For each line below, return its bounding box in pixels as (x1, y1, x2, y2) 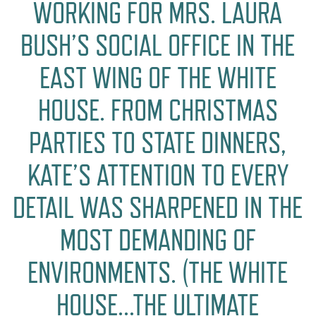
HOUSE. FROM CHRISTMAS (37, 92, 278, 128)
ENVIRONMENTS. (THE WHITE (28, 255, 288, 290)
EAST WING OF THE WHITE (39, 60, 276, 95)
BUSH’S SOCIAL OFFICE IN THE (20, 28, 296, 63)
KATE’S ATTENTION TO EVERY (27, 157, 288, 193)
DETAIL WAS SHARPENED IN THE (13, 190, 303, 225)
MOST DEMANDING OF (59, 222, 256, 257)
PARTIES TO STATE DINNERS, (29, 125, 287, 160)
